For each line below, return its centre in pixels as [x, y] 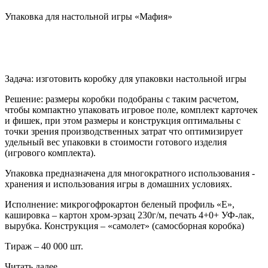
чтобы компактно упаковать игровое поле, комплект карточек [131, 110]
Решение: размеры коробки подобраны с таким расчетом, [122, 99]
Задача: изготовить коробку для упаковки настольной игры [126, 79]
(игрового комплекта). [50, 153]
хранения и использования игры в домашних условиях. [118, 184]
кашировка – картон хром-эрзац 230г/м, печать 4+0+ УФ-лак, [130, 215]
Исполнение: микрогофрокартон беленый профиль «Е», [120, 205]
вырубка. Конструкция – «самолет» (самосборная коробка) [124, 226]
